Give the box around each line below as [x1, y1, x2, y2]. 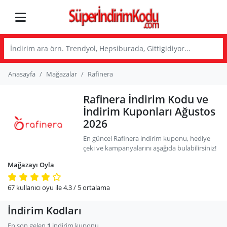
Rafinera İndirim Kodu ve [83, 92, 209, 106]
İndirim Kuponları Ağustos [83, 104, 216, 119]
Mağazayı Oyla [8, 160, 54, 169]
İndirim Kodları [8, 204, 82, 217]
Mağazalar [46, 69, 77, 79]
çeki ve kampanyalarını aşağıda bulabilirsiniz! [83, 143, 217, 153]
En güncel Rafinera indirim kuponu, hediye [83, 134, 211, 143]
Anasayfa [8, 69, 35, 79]
